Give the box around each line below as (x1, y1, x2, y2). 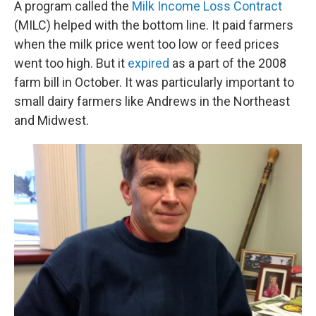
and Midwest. (14, 113, 89, 128)
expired (128, 56, 169, 71)
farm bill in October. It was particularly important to (14, 75, 294, 90)
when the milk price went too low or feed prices (14, 37, 279, 51)
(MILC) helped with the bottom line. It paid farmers (14, 18, 293, 32)
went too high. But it (14, 56, 128, 71)
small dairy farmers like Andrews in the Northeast (14, 94, 290, 109)
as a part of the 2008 (169, 56, 286, 71)
